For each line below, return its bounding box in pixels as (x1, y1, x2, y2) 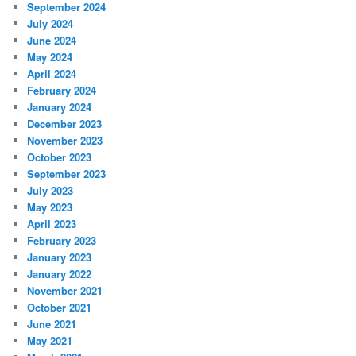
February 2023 (27, 232, 97, 248)
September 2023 (27, 165, 106, 181)
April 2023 (27, 215, 77, 231)
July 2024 (27, 15, 74, 31)
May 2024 (27, 48, 73, 64)
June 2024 (27, 32, 77, 48)
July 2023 (27, 182, 74, 198)
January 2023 (27, 249, 92, 265)
